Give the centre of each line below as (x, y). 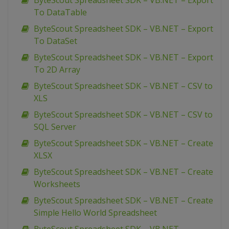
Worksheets (57, 184)
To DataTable (60, 13)
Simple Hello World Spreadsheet (95, 213)
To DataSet (55, 41)
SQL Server (55, 127)
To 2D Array (57, 70)
